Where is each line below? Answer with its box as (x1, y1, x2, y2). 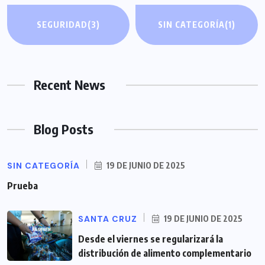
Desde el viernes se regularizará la (78, 233, 223, 245)
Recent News (34, 76, 105, 93)
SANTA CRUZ (78, 214, 137, 225)
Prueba (7, 180, 38, 192)
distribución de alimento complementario (78, 247, 251, 260)
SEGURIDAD (37, 20, 88, 30)
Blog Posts (34, 121, 93, 138)
